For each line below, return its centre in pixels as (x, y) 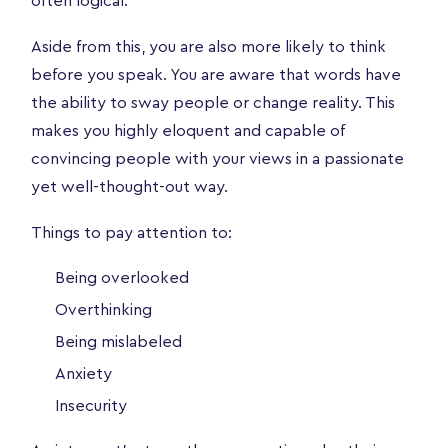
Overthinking (103, 309)
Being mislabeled (118, 341)
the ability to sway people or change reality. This (213, 102)
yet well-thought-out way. (129, 186)
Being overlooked (122, 277)
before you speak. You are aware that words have (216, 74)
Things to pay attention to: (131, 232)
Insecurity (91, 405)
